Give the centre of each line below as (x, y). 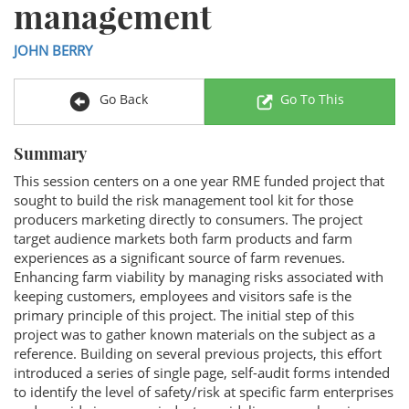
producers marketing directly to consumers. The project (188, 219)
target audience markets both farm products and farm (183, 238)
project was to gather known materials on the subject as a (194, 334)
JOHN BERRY (53, 50)
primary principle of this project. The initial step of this (184, 315)
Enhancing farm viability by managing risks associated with (199, 277)
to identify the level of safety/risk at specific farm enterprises (204, 392)
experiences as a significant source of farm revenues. (179, 257)
